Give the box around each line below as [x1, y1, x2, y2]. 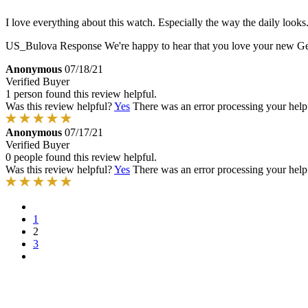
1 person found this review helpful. [5, 87, 157, 100]
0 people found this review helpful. [5, 151, 157, 163]
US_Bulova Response [5, 39, 102, 52]
